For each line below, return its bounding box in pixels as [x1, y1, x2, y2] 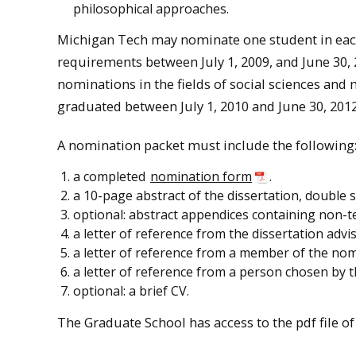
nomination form [150, 168, 252, 186]
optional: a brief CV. [73, 282, 189, 300]
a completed [73, 168, 149, 186]
